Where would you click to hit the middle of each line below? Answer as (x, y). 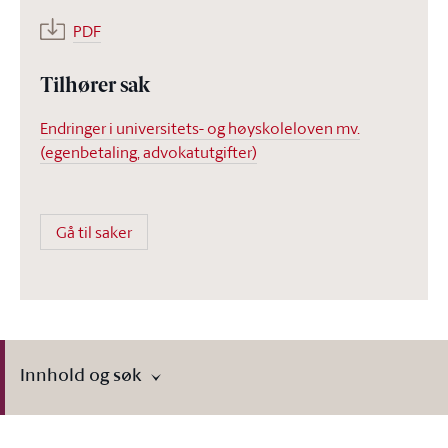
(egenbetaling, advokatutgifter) (148, 152)
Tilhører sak (95, 87)
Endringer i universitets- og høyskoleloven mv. (200, 128)
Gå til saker (94, 232)
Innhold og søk (80, 374)
